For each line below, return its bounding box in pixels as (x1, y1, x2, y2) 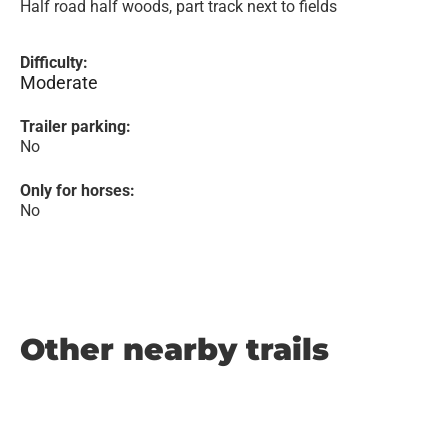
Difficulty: (20, 53, 88, 72)
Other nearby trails (20, 331, 329, 368)
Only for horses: (20, 181, 135, 200)
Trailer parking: (20, 117, 131, 136)
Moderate (20, 72, 98, 93)
